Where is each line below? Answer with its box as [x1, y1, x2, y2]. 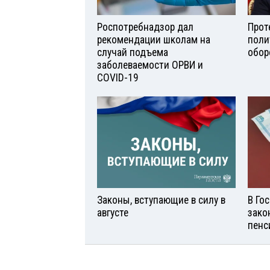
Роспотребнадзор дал [97, 20, 193, 33]
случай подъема [97, 46, 168, 58]
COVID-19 [97, 71, 139, 84]
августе [97, 207, 128, 219]
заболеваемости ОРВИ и [97, 58, 203, 71]
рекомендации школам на [97, 33, 210, 46]
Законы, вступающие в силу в [97, 194, 225, 207]
